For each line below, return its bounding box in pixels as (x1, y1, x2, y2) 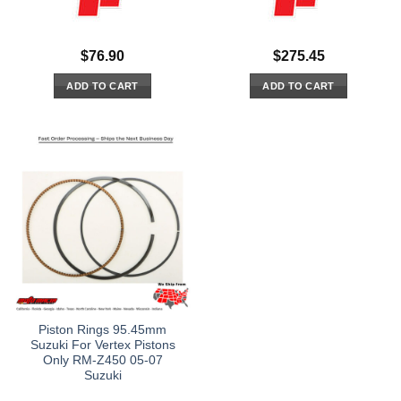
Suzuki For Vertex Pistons (30, 338, 175, 353)
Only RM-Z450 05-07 (42, 354, 163, 368)
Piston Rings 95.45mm (38, 323, 166, 337)
